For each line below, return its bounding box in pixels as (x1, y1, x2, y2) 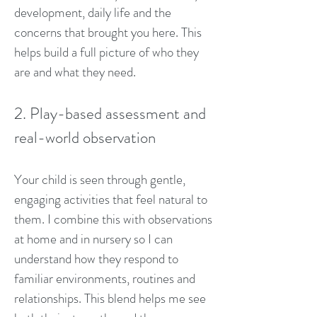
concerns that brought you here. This (14, 23, 202, 42)
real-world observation (14, 126, 156, 149)
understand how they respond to (14, 249, 178, 268)
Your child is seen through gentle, (14, 170, 185, 189)
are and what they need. (14, 62, 136, 81)
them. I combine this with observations (14, 209, 212, 229)
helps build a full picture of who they (14, 42, 199, 62)
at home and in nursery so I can (14, 229, 173, 248)
